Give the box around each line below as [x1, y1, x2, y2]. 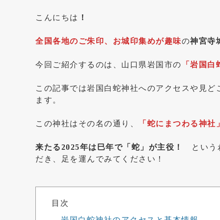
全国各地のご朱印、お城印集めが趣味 [35, 37, 182, 46]
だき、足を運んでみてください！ [35, 155, 165, 164]
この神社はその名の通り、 [35, 119, 138, 128]
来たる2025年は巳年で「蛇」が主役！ [35, 143, 192, 152]
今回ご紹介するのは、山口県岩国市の [35, 60, 182, 69]
